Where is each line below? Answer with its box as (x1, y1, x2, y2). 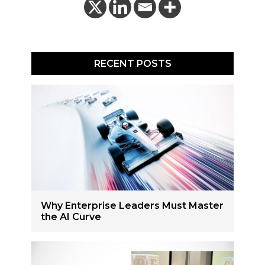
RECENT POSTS (93, 58, 172, 70)
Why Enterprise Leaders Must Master (41, 199, 224, 211)
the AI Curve (41, 211, 102, 222)
